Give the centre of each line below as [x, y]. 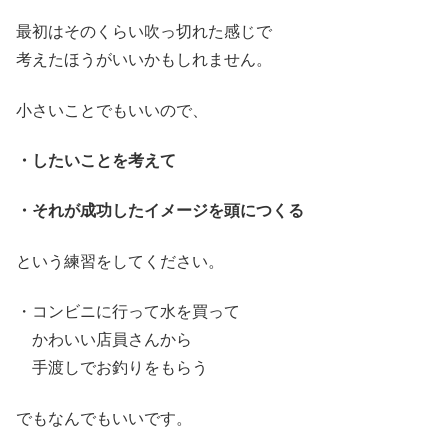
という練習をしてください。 [120, 261]
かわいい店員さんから [104, 340]
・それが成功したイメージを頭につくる [160, 211]
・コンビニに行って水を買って [128, 312]
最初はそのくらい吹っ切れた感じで [144, 32]
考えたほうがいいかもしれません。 [144, 60]
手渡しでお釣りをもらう [112, 368]
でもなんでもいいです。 [104, 418]
